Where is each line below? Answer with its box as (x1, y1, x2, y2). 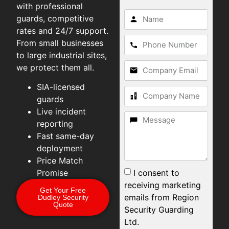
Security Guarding (124, 204, 194, 215)
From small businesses (16, 38, 104, 49)
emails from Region (124, 192, 199, 202)
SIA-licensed (37, 82, 85, 93)
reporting (37, 119, 74, 129)
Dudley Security (37, 193, 88, 202)
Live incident (37, 106, 86, 117)
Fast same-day (37, 131, 95, 142)
